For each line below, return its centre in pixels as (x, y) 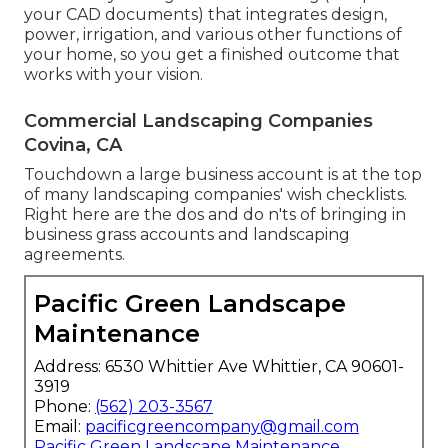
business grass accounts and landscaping (187, 234)
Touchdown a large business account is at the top (223, 174)
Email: (59, 426)
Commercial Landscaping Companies (198, 120)
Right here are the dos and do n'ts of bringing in (215, 214)
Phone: (64, 406)
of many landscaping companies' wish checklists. (215, 194)
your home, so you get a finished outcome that (212, 54)
